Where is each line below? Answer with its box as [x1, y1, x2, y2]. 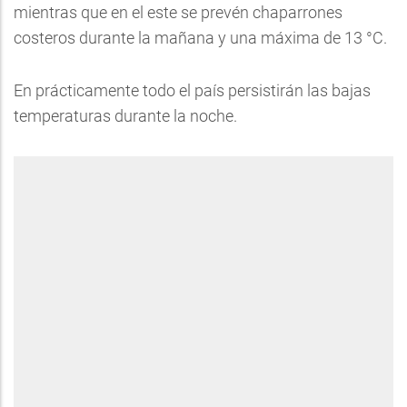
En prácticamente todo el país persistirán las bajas [14, 81, 371, 100]
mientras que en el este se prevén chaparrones [14, 3, 342, 22]
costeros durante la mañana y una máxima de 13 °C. [14, 28, 387, 47]
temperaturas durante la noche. [14, 106, 237, 125]
